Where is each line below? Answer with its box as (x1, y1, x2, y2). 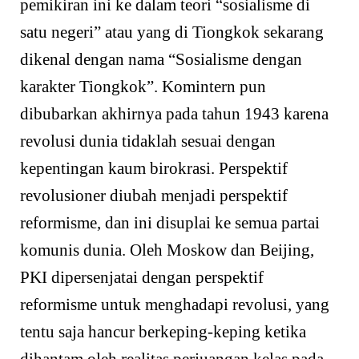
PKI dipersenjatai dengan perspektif (20, 268, 264, 288)
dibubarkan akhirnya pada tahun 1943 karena (20, 104, 329, 124)
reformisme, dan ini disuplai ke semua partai (20, 213, 320, 233)
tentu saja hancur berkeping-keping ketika (20, 322, 306, 342)
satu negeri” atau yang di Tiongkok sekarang (20, 22, 324, 42)
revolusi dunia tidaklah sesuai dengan (20, 131, 276, 151)
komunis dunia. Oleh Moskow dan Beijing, (20, 240, 314, 260)
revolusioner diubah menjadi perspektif (20, 186, 288, 206)
